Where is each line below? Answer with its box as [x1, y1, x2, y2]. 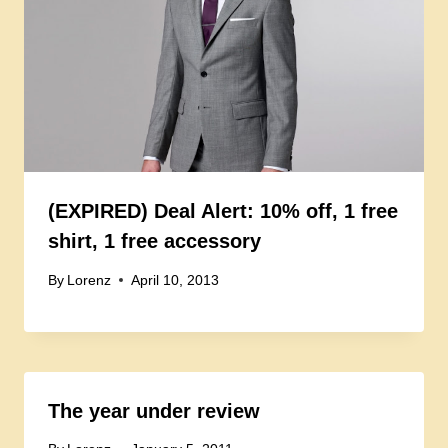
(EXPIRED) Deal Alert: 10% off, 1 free [48, 200, 398, 222]
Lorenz [67, 272, 112, 288]
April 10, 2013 [131, 272, 220, 288]
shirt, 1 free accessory [48, 230, 261, 252]
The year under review [48, 399, 260, 422]
